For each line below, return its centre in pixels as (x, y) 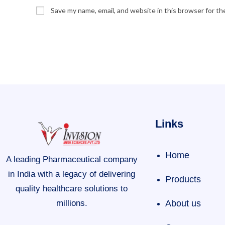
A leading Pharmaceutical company (72, 159)
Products (183, 179)
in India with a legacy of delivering (72, 174)
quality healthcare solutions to (72, 189)
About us (183, 203)
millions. (72, 203)
